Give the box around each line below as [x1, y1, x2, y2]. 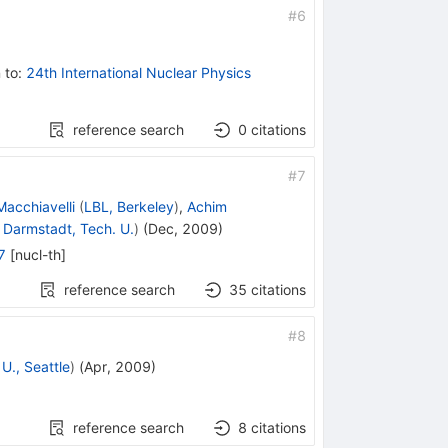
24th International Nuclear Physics [25, 63, 251, 81]
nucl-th [14, 245, 61, 263]
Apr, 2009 [83, 357, 151, 375]
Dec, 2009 [147, 219, 218, 237]
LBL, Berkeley [83, 197, 174, 215]
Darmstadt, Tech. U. [2, 219, 134, 237]
